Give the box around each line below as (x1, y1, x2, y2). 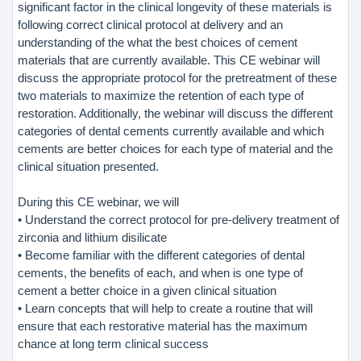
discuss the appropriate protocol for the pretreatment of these (18, 70, 337, 85)
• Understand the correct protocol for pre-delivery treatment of (18, 212, 339, 226)
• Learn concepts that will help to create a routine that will (18, 301, 313, 315)
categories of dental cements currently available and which (18, 123, 324, 138)
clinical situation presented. (18, 159, 159, 173)
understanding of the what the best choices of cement (18, 35, 297, 49)
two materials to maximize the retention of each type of (18, 88, 304, 102)
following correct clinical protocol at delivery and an (18, 17, 283, 31)
